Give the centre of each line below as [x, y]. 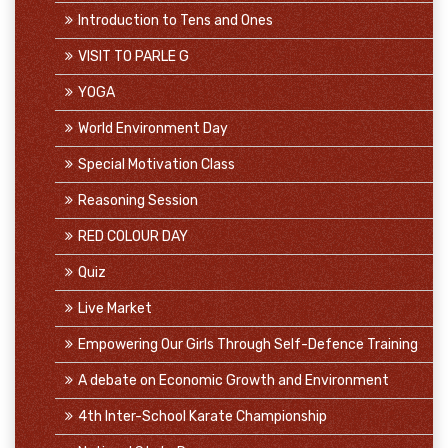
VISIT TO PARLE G [133, 56]
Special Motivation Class [156, 164]
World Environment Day [153, 128]
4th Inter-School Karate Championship [202, 416]
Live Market [115, 308]
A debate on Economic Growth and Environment [233, 380]
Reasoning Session [138, 200]
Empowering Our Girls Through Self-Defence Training [248, 344]
